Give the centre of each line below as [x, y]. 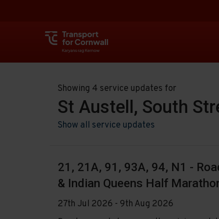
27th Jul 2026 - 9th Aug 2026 [116, 204]
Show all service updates [106, 125]
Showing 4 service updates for [117, 89]
